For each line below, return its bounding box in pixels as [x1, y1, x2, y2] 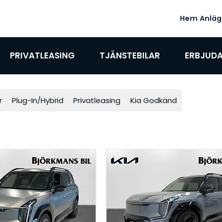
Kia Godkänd [130, 95, 177, 106]
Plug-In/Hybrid [11, 95, 63, 106]
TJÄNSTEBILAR [100, 50, 160, 61]
